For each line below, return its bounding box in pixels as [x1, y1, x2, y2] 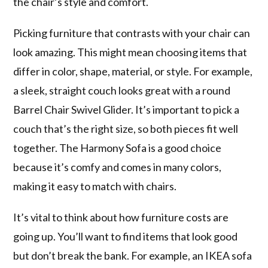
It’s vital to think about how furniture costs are [13, 211, 229, 224]
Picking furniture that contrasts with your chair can [13, 26, 251, 40]
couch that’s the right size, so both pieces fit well [13, 122, 239, 136]
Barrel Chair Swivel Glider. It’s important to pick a [13, 103, 240, 117]
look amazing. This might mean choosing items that [13, 45, 248, 59]
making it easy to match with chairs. [13, 179, 177, 193]
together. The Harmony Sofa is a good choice [13, 141, 222, 155]
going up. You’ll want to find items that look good [13, 230, 238, 243]
